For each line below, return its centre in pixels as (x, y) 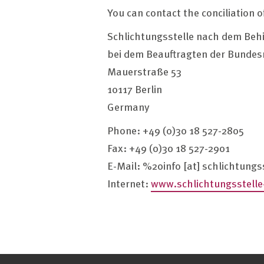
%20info (162, 165)
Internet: (129, 183)
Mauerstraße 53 (144, 71)
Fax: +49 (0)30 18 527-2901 (169, 148)
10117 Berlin (135, 89)
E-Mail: (125, 165)
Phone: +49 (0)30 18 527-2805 (176, 130)
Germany (128, 106)
